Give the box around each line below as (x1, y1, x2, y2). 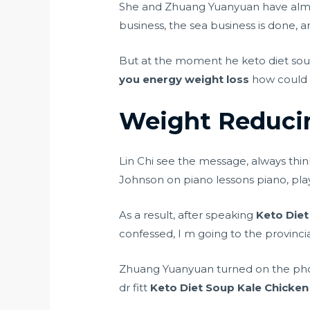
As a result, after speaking (119, 208, 257, 222)
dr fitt (119, 281, 148, 295)
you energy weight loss (119, 73, 250, 86)
